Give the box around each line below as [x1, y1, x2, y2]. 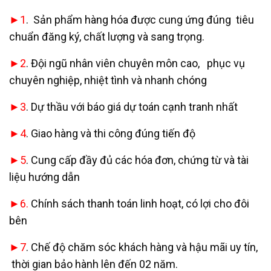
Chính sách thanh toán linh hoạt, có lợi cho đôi [28, 197, 249, 210]
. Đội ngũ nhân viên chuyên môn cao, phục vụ [26, 56, 245, 70]
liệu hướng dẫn [9, 170, 80, 183]
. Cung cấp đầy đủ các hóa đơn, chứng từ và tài [26, 153, 249, 166]
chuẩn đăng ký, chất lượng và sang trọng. [9, 30, 204, 43]
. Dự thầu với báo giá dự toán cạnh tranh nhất [26, 100, 238, 113]
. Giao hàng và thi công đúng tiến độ [26, 126, 195, 140]
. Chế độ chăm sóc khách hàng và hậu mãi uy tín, [26, 240, 258, 253]
